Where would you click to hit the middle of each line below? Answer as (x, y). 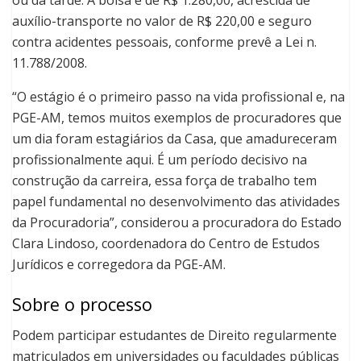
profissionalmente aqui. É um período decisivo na (160, 160)
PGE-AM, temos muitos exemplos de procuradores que (177, 118)
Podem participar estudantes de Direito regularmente (174, 336)
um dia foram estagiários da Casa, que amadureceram (174, 139)
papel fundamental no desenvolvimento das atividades (176, 202)
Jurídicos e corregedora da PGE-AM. (119, 265)
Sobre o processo (82, 304)
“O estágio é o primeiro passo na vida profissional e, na (178, 97)
